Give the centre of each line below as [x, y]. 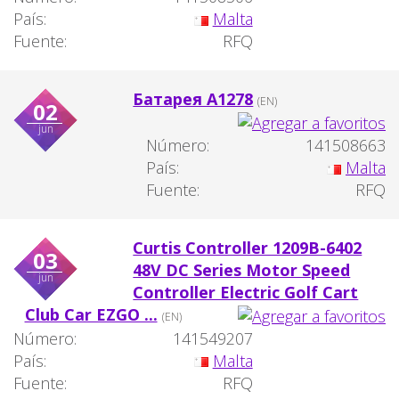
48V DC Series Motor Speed [242, 269]
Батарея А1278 [193, 99]
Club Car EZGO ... [91, 314]
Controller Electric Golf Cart [246, 292]
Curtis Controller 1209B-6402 [248, 247]
